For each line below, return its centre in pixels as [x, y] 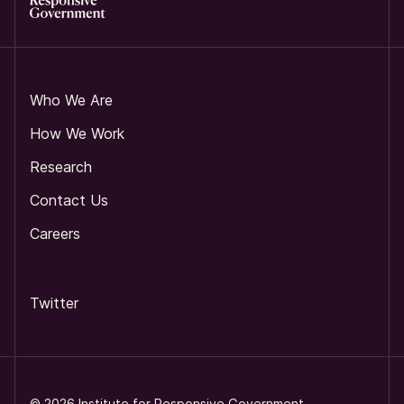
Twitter [54, 303]
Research [61, 167]
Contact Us [69, 201]
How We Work [77, 134]
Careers [55, 234]
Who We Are [71, 101]
